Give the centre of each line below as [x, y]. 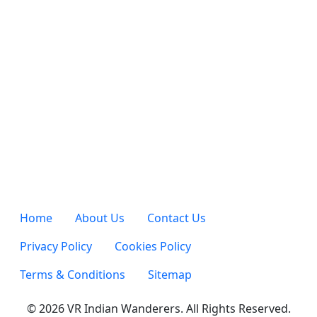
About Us [100, 218]
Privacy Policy [56, 247]
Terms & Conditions [73, 275]
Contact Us [177, 218]
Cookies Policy [153, 247]
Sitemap [170, 275]
